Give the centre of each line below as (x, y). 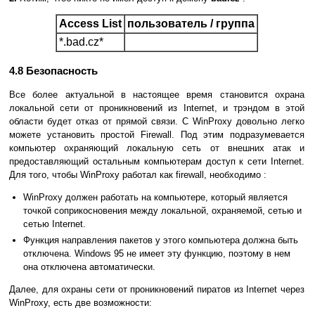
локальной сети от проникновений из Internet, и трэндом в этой (157, 108)
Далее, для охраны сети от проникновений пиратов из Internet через (157, 290)
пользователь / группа (191, 24)
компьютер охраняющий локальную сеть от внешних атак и (157, 148)
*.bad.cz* (81, 42)
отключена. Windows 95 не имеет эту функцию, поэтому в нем (157, 254)
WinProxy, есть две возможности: (81, 303)
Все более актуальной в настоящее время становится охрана (157, 95)
